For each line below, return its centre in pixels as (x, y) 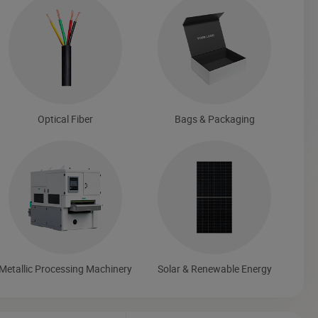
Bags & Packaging (214, 119)
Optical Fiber (65, 119)
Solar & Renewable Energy (214, 268)
